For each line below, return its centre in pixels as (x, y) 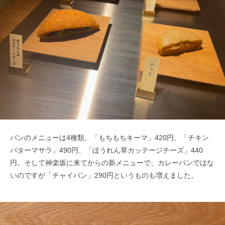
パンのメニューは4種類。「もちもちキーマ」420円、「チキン (109, 138)
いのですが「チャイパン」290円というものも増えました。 (104, 176)
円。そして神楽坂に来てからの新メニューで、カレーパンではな (112, 163)
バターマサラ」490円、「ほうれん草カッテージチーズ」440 (106, 150)
